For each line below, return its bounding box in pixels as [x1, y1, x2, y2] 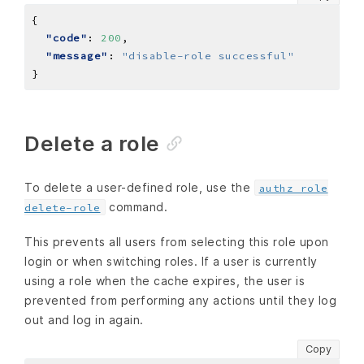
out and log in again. [24, 313, 144, 327]
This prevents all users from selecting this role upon [24, 235, 329, 249]
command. [105, 200, 167, 214]
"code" [45, 32, 87, 45]
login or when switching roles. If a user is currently [24, 254, 318, 269]
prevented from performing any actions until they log [24, 293, 336, 308]
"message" [45, 50, 108, 63]
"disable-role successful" [121, 50, 294, 63]
